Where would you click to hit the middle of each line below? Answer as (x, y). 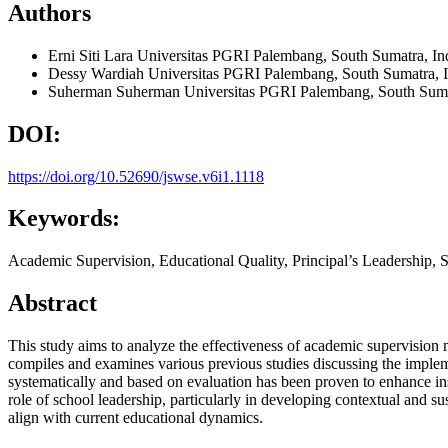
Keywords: (64, 218)
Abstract (52, 303)
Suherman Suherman (116, 91)
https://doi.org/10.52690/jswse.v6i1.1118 (136, 176)
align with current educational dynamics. (135, 418)
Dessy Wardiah (98, 73)
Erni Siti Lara (92, 55)
